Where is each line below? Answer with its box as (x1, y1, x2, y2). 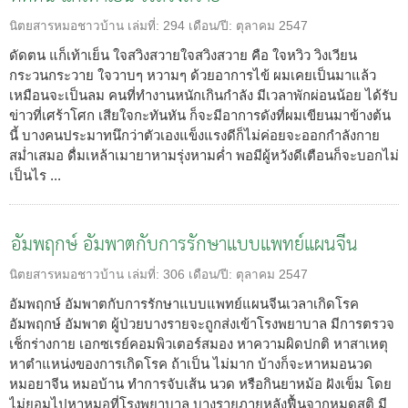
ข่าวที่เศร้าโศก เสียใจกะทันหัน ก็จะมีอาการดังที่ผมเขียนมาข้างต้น (9, 107, 391, 123)
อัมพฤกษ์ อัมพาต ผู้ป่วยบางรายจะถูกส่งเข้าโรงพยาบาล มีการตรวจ (9, 315, 394, 331)
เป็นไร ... (9, 167, 61, 183)
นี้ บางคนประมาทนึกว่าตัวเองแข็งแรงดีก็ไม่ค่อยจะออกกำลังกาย (9, 127, 380, 143)
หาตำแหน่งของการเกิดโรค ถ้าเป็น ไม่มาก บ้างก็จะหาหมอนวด (9, 355, 372, 372)
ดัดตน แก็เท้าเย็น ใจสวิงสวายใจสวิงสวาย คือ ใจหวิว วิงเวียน (9, 46, 357, 63)
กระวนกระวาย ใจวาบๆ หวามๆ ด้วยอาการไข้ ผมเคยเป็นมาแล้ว (9, 66, 376, 83)
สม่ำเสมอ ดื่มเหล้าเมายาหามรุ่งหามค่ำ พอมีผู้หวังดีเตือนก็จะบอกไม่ (9, 147, 399, 163)
